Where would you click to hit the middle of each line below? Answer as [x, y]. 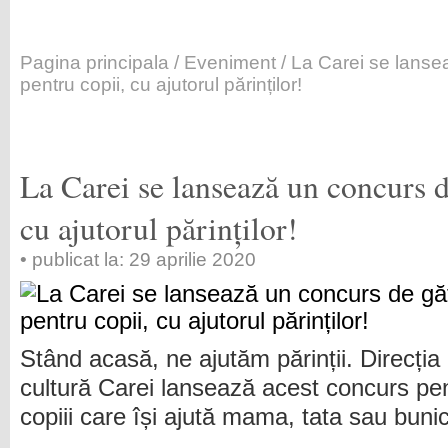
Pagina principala [94, 62]
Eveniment [230, 62]
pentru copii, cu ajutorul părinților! [161, 84]
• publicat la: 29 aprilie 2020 [138, 259]
